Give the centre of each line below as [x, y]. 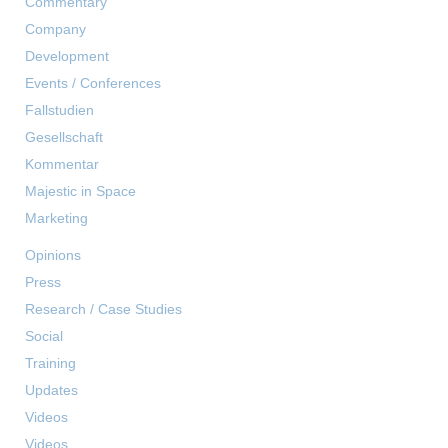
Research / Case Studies [103, 309]
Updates [51, 390]
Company [55, 29]
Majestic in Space [80, 191]
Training [50, 363]
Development [67, 56]
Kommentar [62, 164]
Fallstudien [59, 110]
